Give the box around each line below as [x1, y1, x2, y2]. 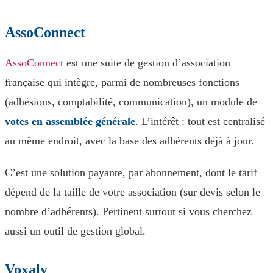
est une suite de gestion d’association [63, 57, 230, 69]
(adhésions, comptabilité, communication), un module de [5, 96, 257, 108]
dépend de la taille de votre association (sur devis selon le [5, 186, 260, 198]
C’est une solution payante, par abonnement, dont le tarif [5, 166, 257, 179]
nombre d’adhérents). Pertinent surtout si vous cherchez [5, 205, 252, 218]
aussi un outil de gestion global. [5, 225, 146, 237]
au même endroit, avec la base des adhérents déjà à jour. [5, 135, 254, 147]
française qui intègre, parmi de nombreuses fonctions [5, 76, 239, 88]
